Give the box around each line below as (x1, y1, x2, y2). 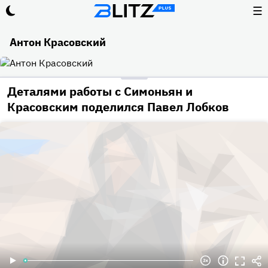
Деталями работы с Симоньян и (7, 83, 193, 100)
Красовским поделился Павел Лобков (7, 99, 229, 115)
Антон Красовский (10, 35, 106, 49)
